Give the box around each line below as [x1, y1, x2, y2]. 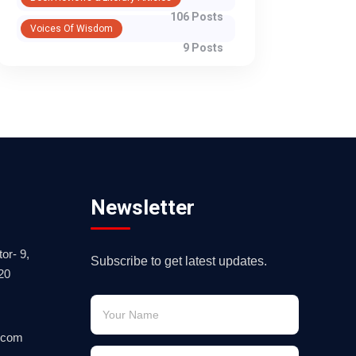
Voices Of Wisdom [30, 23, 113, 34]
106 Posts [170, 10, 223, 23]
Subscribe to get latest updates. [90, 254, 267, 268]
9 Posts [183, 41, 223, 54]
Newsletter [90, 195, 195, 219]
